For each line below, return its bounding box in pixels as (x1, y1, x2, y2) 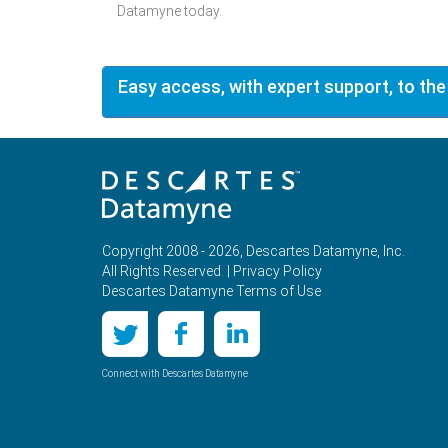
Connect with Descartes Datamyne (102, 368, 248, 380)
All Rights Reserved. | (102, 263, 233, 280)
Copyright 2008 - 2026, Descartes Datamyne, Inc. (102, 243, 405, 260)
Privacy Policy (233, 263, 322, 280)
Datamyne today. (117, 3, 222, 20)
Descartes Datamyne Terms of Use (102, 283, 321, 300)
